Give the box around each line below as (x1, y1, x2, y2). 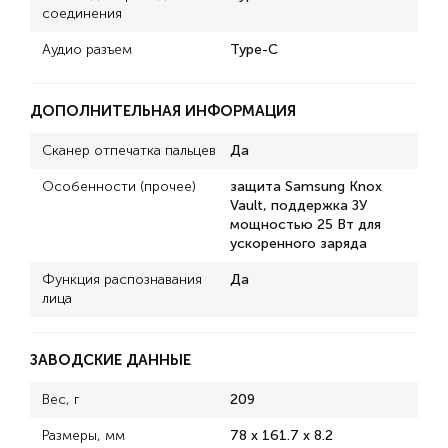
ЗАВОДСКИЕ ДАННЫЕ (30, 351, 191, 369)
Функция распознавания (42, 271, 202, 288)
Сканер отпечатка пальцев (42, 142, 216, 159)
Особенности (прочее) (42, 178, 196, 195)
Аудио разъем (42, 41, 132, 58)
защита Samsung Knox (230, 178, 382, 195)
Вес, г (42, 391, 80, 408)
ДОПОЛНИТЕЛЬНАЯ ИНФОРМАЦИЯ (30, 102, 296, 120)
